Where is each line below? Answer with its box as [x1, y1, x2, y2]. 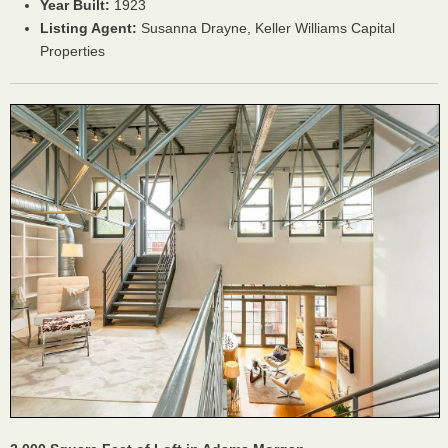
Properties [40, 43, 105, 60]
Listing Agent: [40, 20, 137, 37]
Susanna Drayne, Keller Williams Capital [137, 20, 395, 37]
